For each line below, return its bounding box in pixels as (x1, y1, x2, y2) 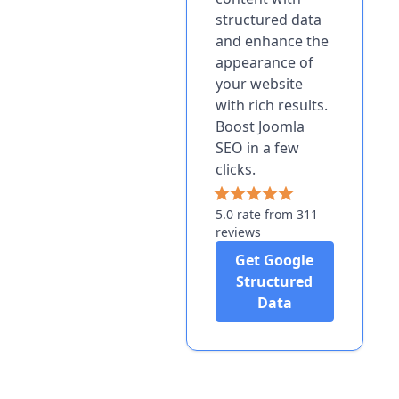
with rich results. (215, 95, 328, 116)
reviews (215, 224, 261, 241)
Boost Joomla (215, 117, 305, 137)
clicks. (215, 159, 256, 180)
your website (215, 74, 303, 94)
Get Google (235, 250, 314, 271)
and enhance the (215, 31, 329, 52)
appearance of (215, 53, 313, 73)
